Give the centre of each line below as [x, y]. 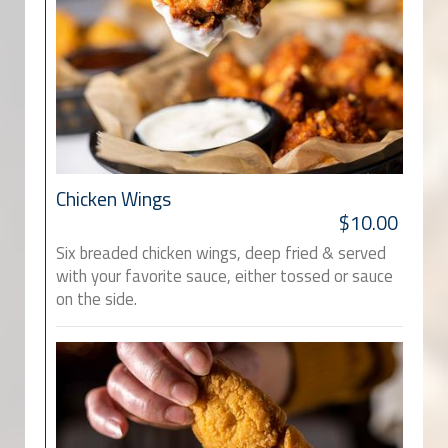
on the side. [96, 299]
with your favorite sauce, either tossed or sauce [224, 276]
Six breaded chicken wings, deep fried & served [221, 253]
